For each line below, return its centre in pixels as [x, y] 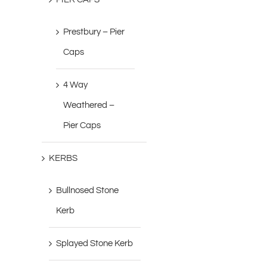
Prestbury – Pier [94, 32]
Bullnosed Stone [88, 191]
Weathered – [89, 105]
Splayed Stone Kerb [95, 244]
